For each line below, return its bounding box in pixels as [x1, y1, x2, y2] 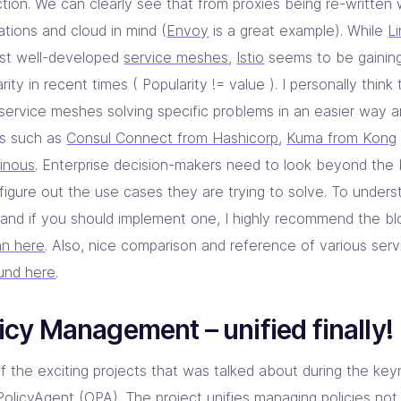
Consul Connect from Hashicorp [66, 129, 279, 148]
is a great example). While [209, 21, 388, 40]
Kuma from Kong [286, 129, 397, 148]
